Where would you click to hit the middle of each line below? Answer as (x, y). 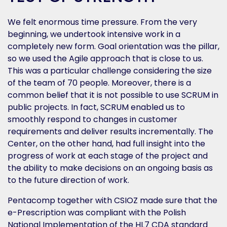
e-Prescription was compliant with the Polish (97, 213)
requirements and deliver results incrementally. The (110, 131)
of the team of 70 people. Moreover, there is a (99, 83)
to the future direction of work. (68, 180)
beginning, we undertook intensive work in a (94, 34)
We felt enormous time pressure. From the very (102, 22)
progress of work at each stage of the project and (108, 156)
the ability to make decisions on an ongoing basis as (110, 168)
